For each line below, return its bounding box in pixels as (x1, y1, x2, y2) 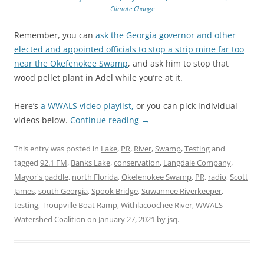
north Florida (72, 171, 118, 182)
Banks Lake (71, 157, 110, 168)
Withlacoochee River (121, 199, 192, 210)
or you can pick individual (134, 100, 237, 111)
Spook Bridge (91, 185, 138, 196)
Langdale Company (163, 157, 231, 168)
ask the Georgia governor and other (95, 29, 236, 41)
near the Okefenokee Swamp (14, 57, 128, 69)
